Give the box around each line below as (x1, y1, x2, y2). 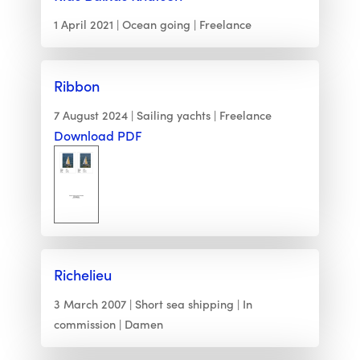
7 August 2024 (53, 107, 128, 124)
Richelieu (53, 264, 112, 285)
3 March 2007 (53, 296, 126, 313)
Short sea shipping (134, 296, 234, 313)
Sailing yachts (136, 107, 211, 124)
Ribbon (53, 76, 100, 96)
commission (53, 316, 116, 333)
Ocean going (121, 16, 190, 33)
